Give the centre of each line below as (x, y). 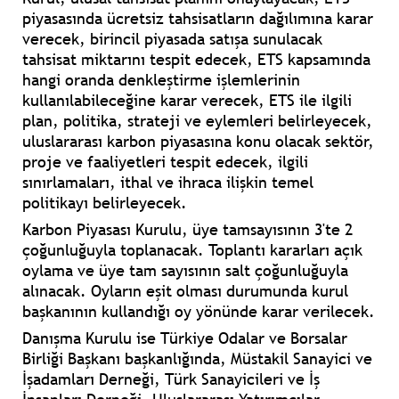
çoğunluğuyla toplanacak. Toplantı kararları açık (192, 250)
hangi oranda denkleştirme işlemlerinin (161, 80)
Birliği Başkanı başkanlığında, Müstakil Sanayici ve (197, 359)
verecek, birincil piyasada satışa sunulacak (172, 39)
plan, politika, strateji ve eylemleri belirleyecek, (197, 121)
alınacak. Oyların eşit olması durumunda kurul (185, 291)
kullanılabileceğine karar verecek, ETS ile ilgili (187, 101)
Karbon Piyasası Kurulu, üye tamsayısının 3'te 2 (187, 230)
